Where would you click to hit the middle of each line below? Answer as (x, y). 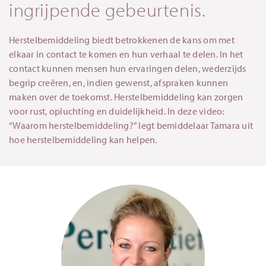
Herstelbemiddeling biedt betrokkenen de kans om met (122, 39)
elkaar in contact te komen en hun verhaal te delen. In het (126, 54)
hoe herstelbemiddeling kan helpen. (83, 139)
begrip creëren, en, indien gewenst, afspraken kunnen (118, 82)
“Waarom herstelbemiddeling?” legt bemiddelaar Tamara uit (131, 125)
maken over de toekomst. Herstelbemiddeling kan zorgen (126, 96)
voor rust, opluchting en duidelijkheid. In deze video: (117, 111)
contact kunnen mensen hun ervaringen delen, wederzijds (128, 68)
